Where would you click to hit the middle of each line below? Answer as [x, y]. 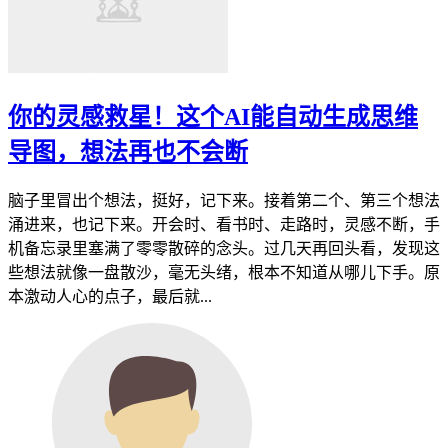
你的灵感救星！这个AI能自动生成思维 [213, 116]
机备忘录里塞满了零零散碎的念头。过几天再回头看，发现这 [224, 248]
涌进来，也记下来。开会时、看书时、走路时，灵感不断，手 [224, 224]
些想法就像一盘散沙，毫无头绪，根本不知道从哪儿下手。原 [224, 272]
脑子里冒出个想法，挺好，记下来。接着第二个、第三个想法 [224, 200]
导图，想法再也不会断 [128, 151]
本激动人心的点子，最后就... [110, 296]
